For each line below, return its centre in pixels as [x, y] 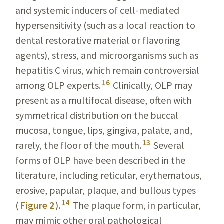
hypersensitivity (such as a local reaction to [105, 25]
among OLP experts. [58, 85]
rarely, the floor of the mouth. [78, 145]
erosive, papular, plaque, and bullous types [106, 190]
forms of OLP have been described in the [100, 160]
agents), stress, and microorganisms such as [107, 55]
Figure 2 [37, 205]
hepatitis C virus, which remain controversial [107, 70]
